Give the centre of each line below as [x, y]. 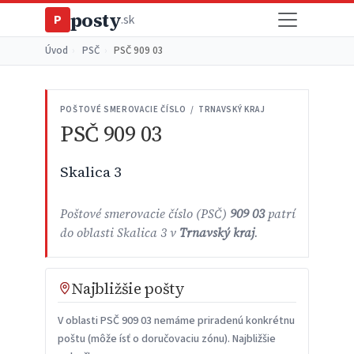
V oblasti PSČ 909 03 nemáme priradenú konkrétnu [176, 321]
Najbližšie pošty [128, 289]
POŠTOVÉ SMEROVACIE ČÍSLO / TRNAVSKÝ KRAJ [162, 110]
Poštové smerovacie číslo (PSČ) [145, 214]
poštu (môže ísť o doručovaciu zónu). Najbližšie [166, 339]
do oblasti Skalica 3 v [119, 233]
